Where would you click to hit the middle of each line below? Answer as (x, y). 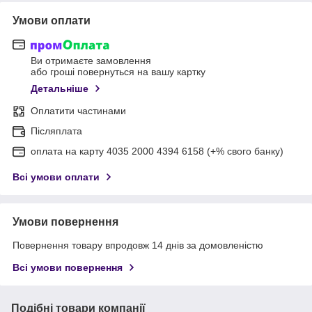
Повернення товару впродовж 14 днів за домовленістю (138, 245)
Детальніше (60, 89)
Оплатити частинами (78, 111)
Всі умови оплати (56, 177)
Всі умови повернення (68, 268)
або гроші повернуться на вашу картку (118, 72)
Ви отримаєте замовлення (91, 61)
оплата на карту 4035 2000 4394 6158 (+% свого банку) (157, 151)
